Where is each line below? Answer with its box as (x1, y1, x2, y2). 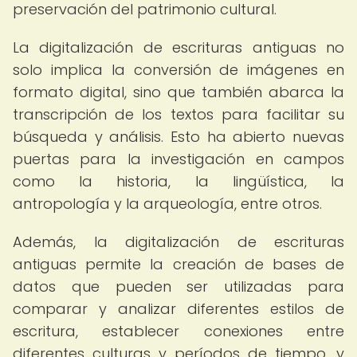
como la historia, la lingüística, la (13, 171, 344, 191)
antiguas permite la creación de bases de (13, 254, 344, 274)
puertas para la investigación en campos (13, 149, 344, 169)
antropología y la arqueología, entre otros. (13, 194, 322, 214)
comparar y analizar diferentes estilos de (13, 299, 344, 319)
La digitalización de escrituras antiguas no (13, 37, 344, 57)
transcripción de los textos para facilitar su (13, 104, 344, 124)
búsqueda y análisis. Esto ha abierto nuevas (13, 127, 344, 147)
